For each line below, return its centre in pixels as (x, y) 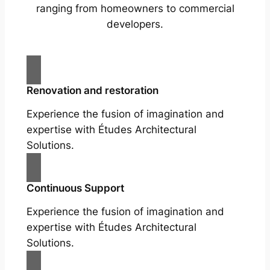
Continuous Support (75, 188)
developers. (135, 24)
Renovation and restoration (92, 91)
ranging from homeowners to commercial (135, 9)
